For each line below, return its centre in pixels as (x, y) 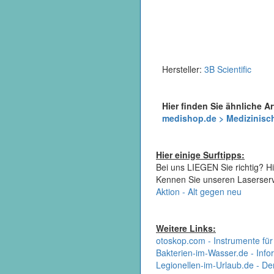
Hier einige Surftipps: (200, 155)
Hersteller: (183, 69)
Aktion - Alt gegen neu (199, 191)
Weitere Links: (186, 228)
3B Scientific (228, 69)
